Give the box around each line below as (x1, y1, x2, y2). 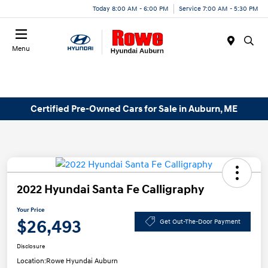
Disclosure (17, 243, 45, 251)
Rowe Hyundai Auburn (46, 257, 118, 266)
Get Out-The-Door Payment (159, 217, 240, 226)
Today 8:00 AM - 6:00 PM (93, 4, 169, 13)
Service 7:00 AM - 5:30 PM (179, 4, 258, 13)
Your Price (17, 206, 45, 214)
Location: (17, 257, 46, 266)
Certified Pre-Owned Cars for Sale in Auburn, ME (31, 102, 237, 115)
